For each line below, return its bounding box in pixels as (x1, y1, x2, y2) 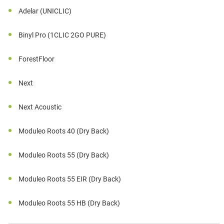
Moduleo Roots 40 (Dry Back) (18, 127, 109, 135)
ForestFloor (18, 55, 55, 63)
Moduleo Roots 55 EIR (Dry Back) (18, 175, 121, 183)
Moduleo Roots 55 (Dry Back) (18, 151, 109, 159)
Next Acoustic (18, 103, 62, 111)
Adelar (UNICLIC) (18, 7, 72, 15)
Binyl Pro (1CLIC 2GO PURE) (18, 31, 106, 39)
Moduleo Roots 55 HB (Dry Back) (18, 199, 120, 207)
